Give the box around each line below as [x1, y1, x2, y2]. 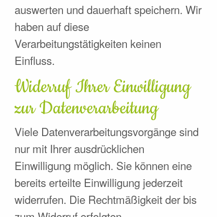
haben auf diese [15, 18, 89, 34]
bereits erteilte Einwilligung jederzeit [15, 174, 183, 190]
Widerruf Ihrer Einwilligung [15, 75, 190, 99]
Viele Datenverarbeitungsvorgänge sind [15, 123, 199, 139]
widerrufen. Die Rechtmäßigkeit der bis [15, 191, 197, 207]
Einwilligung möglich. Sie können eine [15, 157, 192, 173]
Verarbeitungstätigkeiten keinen [15, 35, 161, 51]
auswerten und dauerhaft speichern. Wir [15, 1, 201, 17]
